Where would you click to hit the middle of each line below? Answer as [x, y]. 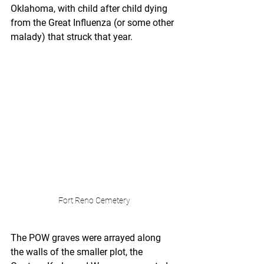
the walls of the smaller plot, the [78, 252]
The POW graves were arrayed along [87, 238]
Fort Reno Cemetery [94, 200]
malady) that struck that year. [73, 37]
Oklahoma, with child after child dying [90, 9]
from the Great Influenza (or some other [93, 23]
